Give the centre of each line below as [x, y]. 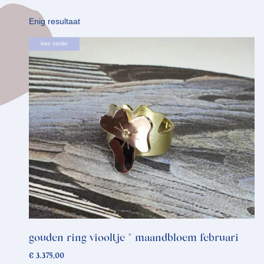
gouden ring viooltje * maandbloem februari [134, 239]
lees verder [54, 44]
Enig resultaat [55, 22]
